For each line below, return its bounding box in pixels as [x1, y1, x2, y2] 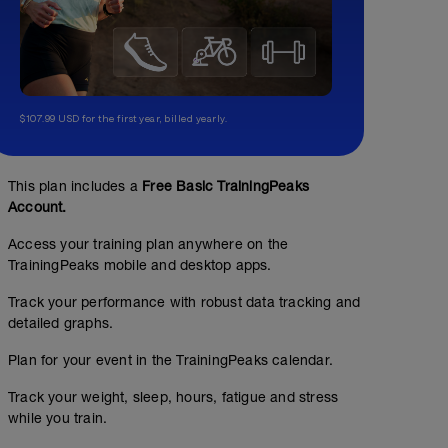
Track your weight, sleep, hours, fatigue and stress [8, 389, 339, 406]
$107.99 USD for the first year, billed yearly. [20, 112, 227, 125]
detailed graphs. [8, 315, 114, 332]
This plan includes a [8, 178, 143, 195]
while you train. [8, 410, 108, 427]
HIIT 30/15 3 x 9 [49, 424, 181, 445]
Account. [8, 199, 67, 216]
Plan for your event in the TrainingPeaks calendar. [8, 352, 333, 369]
